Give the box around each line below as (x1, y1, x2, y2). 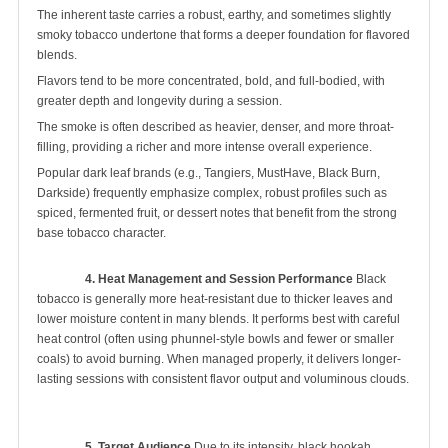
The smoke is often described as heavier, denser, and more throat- (37, 119, 394, 134)
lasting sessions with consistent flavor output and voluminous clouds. (37, 371, 409, 386)
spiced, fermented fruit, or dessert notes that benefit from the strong (37, 205, 397, 220)
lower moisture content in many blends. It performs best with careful (37, 311, 400, 326)
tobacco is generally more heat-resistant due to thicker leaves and (37, 291, 393, 306)
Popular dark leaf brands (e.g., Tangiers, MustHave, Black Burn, (37, 165, 380, 180)
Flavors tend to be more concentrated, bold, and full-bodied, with (37, 73, 385, 88)
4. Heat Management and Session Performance (85, 271, 353, 286)
